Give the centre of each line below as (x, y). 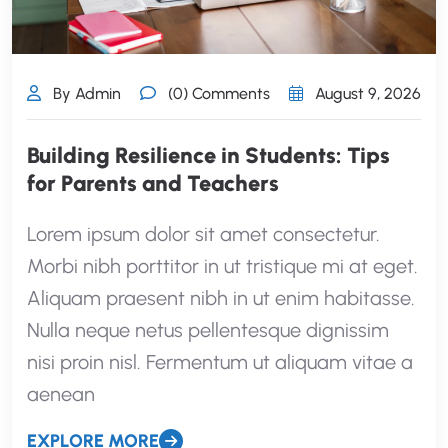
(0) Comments (217, 93)
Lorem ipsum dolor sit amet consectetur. (203, 234)
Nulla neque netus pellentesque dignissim (208, 330)
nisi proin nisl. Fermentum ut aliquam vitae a (220, 362)
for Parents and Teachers (153, 183)
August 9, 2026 (366, 93)
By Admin (85, 93)
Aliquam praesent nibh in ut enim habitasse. (221, 298)
